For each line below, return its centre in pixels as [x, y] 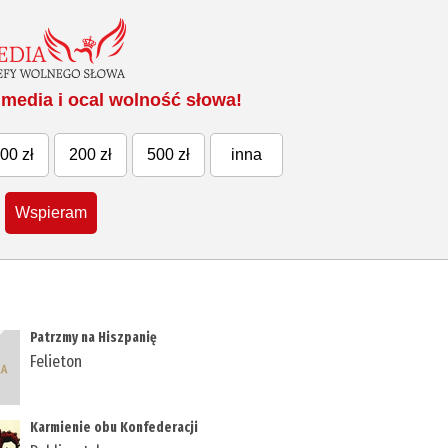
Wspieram [51, 213]
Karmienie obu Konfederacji [116, 428]
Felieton [56, 362]
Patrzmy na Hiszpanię [95, 338]
